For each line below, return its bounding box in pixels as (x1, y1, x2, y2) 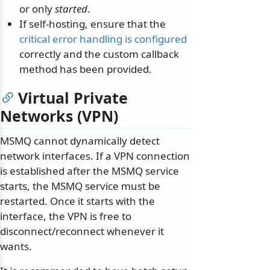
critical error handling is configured (19, 31, 187, 46)
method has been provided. (19, 61, 152, 76)
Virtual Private (18, 87, 128, 108)
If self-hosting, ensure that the (19, 16, 166, 31)
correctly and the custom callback (19, 46, 179, 61)
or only (19, 1, 55, 16)
